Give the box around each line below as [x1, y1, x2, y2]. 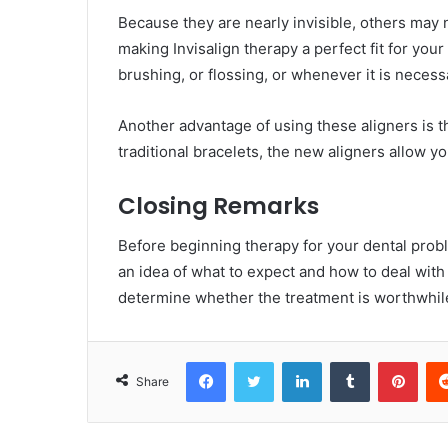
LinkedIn [321, 353, 373, 370]
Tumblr [369, 353, 411, 370]
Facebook [225, 353, 286, 370]
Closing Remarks [118, 189, 319, 222]
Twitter [273, 353, 317, 370]
